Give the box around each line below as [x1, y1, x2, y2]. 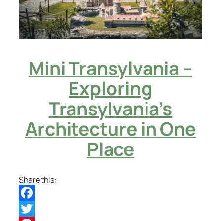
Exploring [69, 75, 152, 101]
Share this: [19, 174, 57, 185]
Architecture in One [25, 116, 196, 142]
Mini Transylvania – [28, 55, 193, 81]
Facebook [19, 203, 53, 215]
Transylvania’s [48, 96, 173, 121]
